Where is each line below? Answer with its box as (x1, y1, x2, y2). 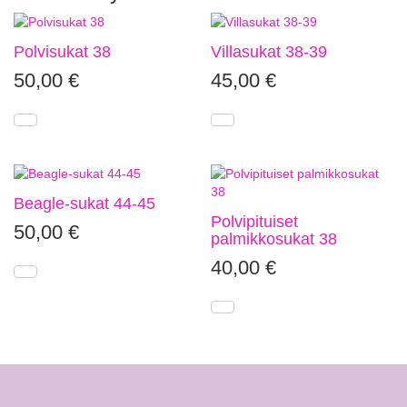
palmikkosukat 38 (211, 229, 338, 248)
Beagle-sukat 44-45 (14, 194, 155, 213)
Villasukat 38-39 (211, 43, 328, 61)
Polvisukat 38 (14, 43, 111, 61)
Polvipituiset (211, 212, 299, 231)
